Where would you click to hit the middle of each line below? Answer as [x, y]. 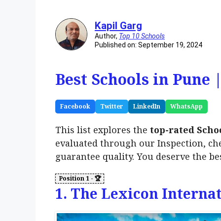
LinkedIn [147, 107]
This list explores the [103, 130]
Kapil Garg [118, 26]
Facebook [75, 107]
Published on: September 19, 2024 [148, 45]
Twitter [112, 107]
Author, [107, 36]
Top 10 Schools [142, 36]
